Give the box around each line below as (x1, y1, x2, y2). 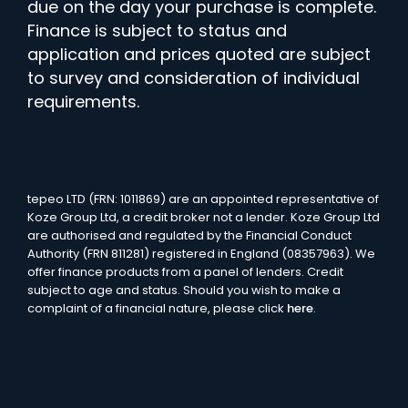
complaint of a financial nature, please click (27, 300, 287, 318)
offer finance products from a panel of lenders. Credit (27, 263, 343, 281)
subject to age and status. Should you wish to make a (27, 281, 341, 300)
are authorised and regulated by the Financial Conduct (27, 227, 352, 245)
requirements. (27, 90, 139, 114)
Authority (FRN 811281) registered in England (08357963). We (27, 245, 375, 263)
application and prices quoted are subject (27, 43, 371, 66)
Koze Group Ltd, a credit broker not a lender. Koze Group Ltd (27, 209, 380, 227)
